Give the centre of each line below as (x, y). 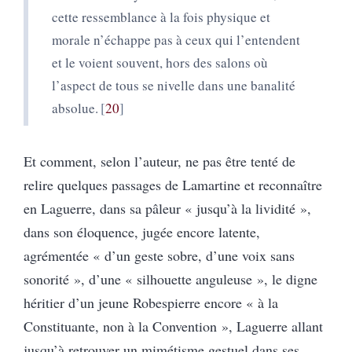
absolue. (75, 108)
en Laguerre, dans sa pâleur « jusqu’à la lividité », (167, 208)
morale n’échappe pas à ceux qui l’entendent (176, 39)
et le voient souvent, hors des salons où (160, 62)
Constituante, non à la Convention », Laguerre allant (173, 326)
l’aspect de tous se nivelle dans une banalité (174, 85)
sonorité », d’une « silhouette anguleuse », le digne (170, 279)
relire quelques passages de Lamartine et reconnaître (173, 184)
